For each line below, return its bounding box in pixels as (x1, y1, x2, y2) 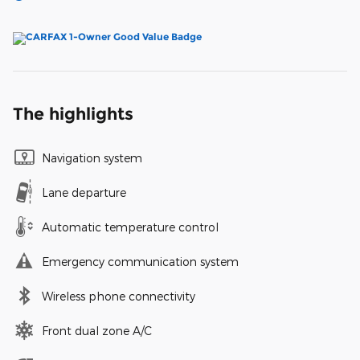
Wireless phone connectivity (42, 289, 195, 304)
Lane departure (42, 186, 126, 200)
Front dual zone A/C (42, 324, 152, 338)
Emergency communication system (42, 255, 239, 269)
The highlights (13, 104, 133, 125)
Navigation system (42, 151, 142, 166)
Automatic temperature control (42, 220, 219, 235)
